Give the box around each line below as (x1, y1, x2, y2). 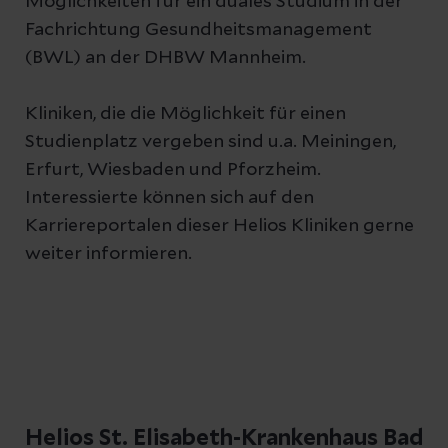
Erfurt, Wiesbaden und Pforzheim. (25, 161, 321, 179)
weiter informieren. (25, 245, 200, 263)
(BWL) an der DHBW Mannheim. (25, 49, 310, 67)
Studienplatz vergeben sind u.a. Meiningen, (25, 133, 396, 151)
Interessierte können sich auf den (25, 189, 314, 207)
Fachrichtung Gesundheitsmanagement (25, 21, 372, 39)
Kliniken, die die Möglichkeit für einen (25, 105, 346, 123)
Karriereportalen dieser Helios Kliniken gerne (25, 217, 414, 235)
